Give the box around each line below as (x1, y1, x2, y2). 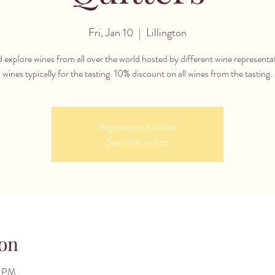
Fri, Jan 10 (88, 25, 134, 41)
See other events (106, 134, 169, 149)
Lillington (146, 25, 187, 41)
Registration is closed (98, 120, 177, 134)
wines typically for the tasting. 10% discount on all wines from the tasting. (2, 66, 273, 80)
